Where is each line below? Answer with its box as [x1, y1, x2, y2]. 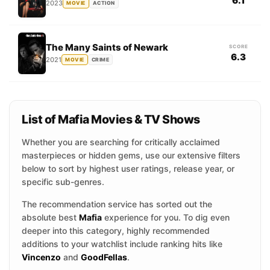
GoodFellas [81, 252, 127, 262]
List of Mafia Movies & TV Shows [22, 112, 200, 127]
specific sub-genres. [22, 177, 104, 187]
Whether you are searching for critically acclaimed [22, 137, 220, 147]
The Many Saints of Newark [46, 41, 168, 53]
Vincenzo [22, 252, 61, 262]
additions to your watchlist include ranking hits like [22, 239, 222, 249]
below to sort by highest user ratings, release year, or [22, 163, 234, 174]
